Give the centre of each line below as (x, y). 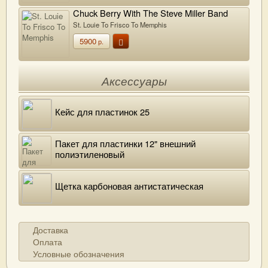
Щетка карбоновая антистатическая (129, 186)
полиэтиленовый (90, 154)
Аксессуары (134, 82)
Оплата (48, 242)
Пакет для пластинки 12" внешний (125, 143)
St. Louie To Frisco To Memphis (120, 24)
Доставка (51, 230)
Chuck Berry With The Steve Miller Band (150, 13)
